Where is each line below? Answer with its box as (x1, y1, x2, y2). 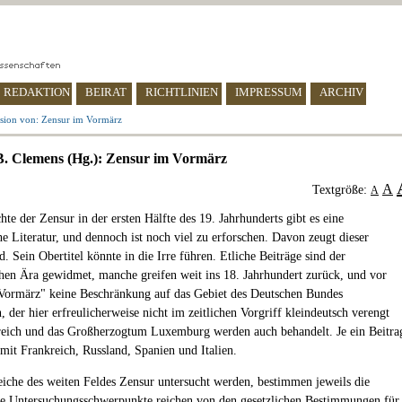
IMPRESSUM (235, 85, 302, 99)
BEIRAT (85, 85, 127, 99)
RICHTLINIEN (145, 85, 218, 99)
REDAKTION (4, 85, 70, 99)
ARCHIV (319, 85, 363, 99)
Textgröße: (312, 183, 371, 197)
